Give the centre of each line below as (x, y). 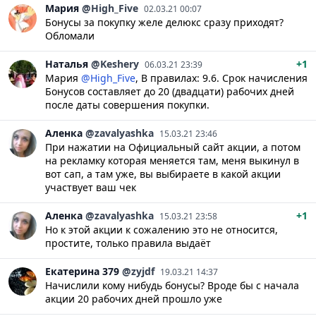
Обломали (70, 35)
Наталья (67, 63)
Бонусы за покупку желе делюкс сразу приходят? (164, 22)
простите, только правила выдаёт (128, 243)
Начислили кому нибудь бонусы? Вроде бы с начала (172, 285)
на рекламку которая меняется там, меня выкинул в (172, 160)
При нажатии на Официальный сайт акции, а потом (173, 147)
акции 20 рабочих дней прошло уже (134, 298)
